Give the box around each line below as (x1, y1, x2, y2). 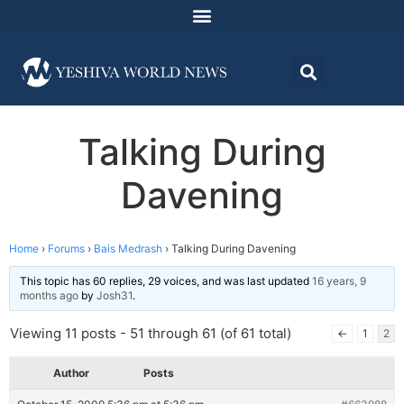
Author (53, 366, 89, 381)
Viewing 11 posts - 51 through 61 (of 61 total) (10, 325, 291, 343)
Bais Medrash (94, 242, 162, 256)
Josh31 (96, 289, 133, 303)
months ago (20, 289, 78, 303)
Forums (48, 242, 85, 256)
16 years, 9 (312, 274, 366, 289)
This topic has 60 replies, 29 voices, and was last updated (20, 274, 312, 289)
